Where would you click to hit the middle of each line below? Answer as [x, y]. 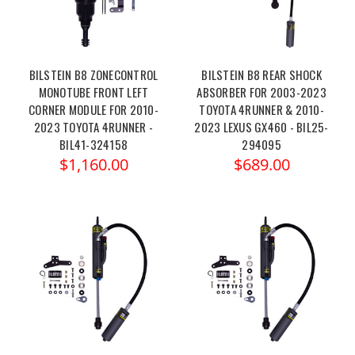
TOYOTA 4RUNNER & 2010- [261, 110]
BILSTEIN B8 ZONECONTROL [94, 75]
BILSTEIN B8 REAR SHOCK [261, 75]
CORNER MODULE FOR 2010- [94, 110]
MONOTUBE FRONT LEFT [94, 92]
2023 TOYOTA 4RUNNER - [94, 127]
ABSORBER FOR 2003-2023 [261, 92]
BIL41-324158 [94, 145]
